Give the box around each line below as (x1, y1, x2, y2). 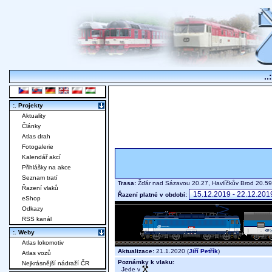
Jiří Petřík (189, 248, 218, 255)
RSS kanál (22, 216, 52, 223)
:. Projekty (13, 102, 43, 109)
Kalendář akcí (22, 154, 61, 161)
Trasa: (118, 180, 136, 187)
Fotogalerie (22, 143, 53, 151)
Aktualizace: (118, 248, 154, 255)
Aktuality (22, 112, 46, 120)
